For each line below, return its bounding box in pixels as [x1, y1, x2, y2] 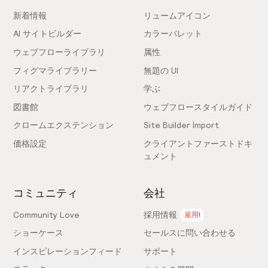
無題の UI [144, 65, 178, 75]
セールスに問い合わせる [144, 228, 236, 238]
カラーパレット [144, 29, 202, 39]
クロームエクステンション [13, 120, 114, 130]
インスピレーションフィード [13, 246, 123, 256]
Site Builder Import [144, 120, 219, 130]
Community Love [13, 209, 80, 220]
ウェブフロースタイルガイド [144, 102, 252, 112]
